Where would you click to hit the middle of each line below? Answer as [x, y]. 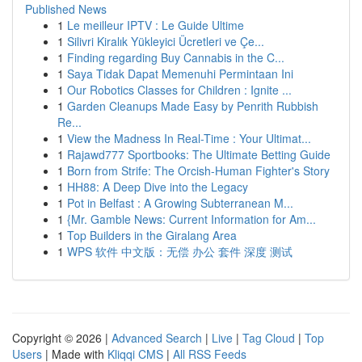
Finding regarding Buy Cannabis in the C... [176, 57]
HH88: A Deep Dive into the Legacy [158, 187]
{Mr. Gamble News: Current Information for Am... [192, 219]
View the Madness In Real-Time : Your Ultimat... [189, 138]
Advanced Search [157, 338]
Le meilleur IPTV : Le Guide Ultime [156, 25]
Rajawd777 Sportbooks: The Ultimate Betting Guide [199, 154]
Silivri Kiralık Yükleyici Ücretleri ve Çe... [166, 41]
